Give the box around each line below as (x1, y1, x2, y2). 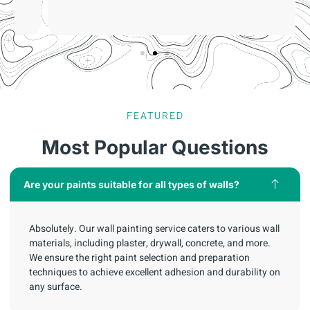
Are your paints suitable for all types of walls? (24, 179, 239, 191)
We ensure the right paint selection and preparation (29, 250, 250, 266)
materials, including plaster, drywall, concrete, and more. (29, 236, 271, 251)
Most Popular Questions (42, 136, 268, 160)
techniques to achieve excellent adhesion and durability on (29, 265, 280, 280)
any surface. (29, 280, 82, 295)
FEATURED (126, 109, 184, 124)
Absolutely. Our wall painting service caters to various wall (29, 221, 280, 237)
